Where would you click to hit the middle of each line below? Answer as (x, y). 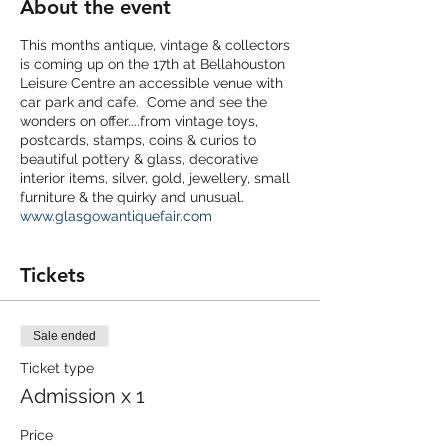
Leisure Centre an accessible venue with (151, 83)
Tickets (52, 275)
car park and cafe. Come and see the (143, 102)
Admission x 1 (82, 396)
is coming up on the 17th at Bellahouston (152, 64)
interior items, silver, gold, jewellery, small (155, 178)
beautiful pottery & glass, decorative (139, 159)
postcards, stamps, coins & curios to (138, 140)
